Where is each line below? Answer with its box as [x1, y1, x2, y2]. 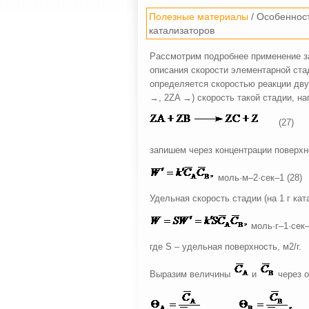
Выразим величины [150, 269, 233, 279]
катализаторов [149, 25, 215, 36]
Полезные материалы [149, 11, 248, 22]
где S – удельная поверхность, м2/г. [150, 241, 301, 252]
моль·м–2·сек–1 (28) [215, 172, 302, 183]
